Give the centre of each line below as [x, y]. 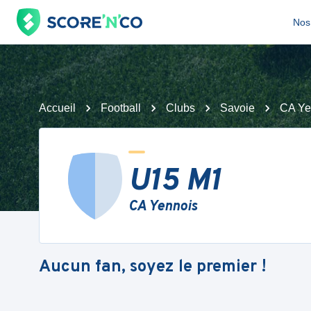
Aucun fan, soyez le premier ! [153, 267]
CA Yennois [163, 207]
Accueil [57, 108]
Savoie [237, 108]
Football [121, 108]
